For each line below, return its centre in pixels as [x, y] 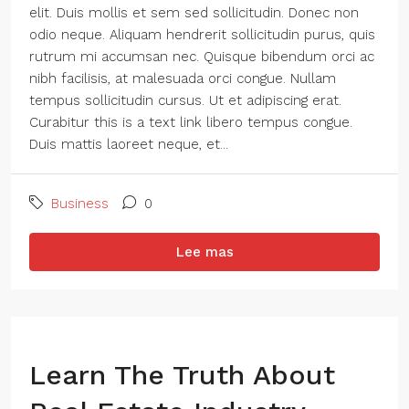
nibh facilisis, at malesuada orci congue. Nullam [183, 79]
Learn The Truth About [182, 375]
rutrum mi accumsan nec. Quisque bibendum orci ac [202, 57]
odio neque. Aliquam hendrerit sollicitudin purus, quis [202, 35]
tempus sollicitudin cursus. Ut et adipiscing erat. [185, 100]
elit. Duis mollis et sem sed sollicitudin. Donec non [194, 13]
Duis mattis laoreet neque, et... [129, 144]
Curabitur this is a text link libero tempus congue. [191, 122]
